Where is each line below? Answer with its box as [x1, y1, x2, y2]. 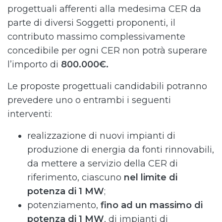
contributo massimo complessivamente [7, 31, 185, 42]
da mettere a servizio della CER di [27, 158, 178, 169]
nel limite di [124, 172, 177, 183]
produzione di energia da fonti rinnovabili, [27, 144, 214, 155]
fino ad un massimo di [101, 200, 203, 211]
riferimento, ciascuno [27, 172, 124, 183]
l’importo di [7, 59, 61, 70]
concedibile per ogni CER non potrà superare [7, 45, 207, 56]
